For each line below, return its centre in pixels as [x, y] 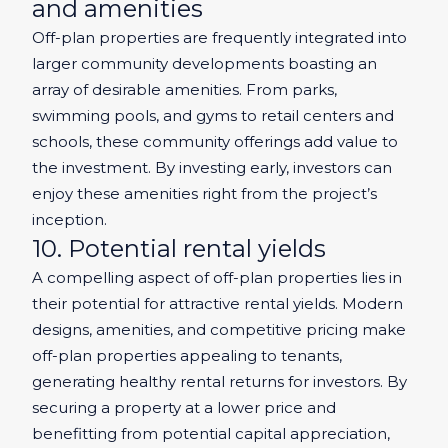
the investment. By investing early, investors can [212, 168]
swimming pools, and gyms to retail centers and [213, 116]
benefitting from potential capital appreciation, [211, 434]
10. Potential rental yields [179, 249]
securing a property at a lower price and [184, 408]
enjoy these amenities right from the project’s [204, 194]
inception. [69, 220]
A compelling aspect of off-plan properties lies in [217, 278]
